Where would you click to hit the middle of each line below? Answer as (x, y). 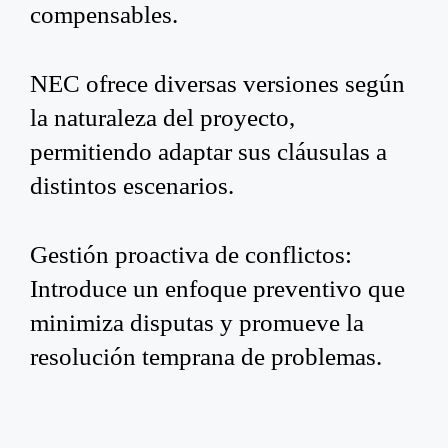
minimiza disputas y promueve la (197, 321)
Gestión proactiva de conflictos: (191, 253)
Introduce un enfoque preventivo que (217, 287)
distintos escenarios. (132, 184)
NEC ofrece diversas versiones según (217, 82)
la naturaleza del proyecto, (162, 116)
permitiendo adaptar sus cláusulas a (208, 150)
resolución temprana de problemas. (206, 355)
